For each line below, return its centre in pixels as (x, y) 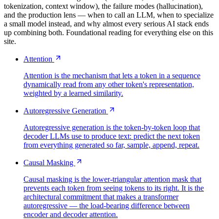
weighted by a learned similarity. (73, 93)
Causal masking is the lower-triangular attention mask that (112, 179)
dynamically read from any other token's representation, (109, 84)
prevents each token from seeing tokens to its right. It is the (114, 188)
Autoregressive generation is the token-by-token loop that (112, 127)
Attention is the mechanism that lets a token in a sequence (112, 75)
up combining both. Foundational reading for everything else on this (109, 32)
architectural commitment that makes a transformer (101, 197)
